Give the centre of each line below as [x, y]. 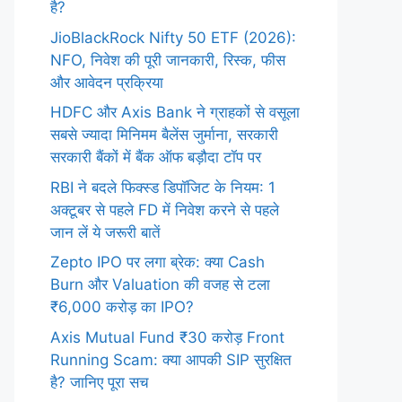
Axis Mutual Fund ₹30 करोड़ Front [167, 337]
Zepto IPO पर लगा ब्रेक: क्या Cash [157, 262]
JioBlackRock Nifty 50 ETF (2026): [173, 37]
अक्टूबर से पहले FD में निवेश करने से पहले [165, 210]
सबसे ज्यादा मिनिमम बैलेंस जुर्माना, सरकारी [164, 135]
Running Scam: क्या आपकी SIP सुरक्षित [171, 359]
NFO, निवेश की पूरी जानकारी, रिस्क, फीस [168, 60]
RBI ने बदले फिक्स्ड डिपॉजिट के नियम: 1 [163, 187]
